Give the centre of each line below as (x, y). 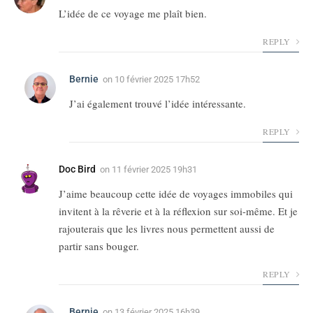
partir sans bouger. (99, 246)
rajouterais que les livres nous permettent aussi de (167, 229)
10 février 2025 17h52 (157, 80)
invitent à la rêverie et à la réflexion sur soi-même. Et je (178, 211)
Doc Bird (77, 169)
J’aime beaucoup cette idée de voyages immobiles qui (176, 194)
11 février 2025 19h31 (154, 170)
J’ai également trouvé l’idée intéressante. (158, 104)
